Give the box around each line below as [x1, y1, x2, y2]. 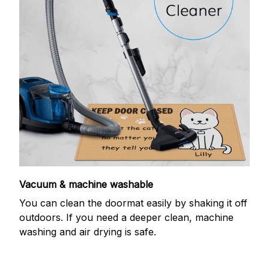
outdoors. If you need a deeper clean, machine [19, 211, 234, 223]
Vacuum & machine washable [19, 178, 153, 191]
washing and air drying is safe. [19, 225, 156, 238]
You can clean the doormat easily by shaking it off [19, 196, 247, 209]
